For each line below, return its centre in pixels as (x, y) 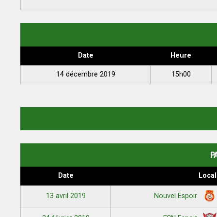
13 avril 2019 (66, 196)
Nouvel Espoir (176, 196)
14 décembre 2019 (85, 74)
